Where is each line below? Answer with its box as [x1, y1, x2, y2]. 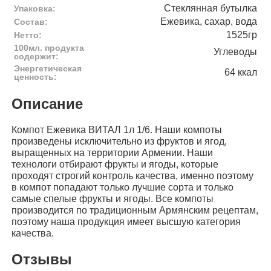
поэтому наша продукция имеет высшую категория [11, 216, 241, 227]
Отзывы [11, 250, 72, 267]
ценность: [13, 71, 57, 82]
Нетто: [13, 30, 42, 40]
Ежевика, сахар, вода [160, 16, 257, 27]
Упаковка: [13, 3, 56, 13]
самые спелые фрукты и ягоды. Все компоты [11, 193, 214, 204]
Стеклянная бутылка [163, 2, 257, 13]
